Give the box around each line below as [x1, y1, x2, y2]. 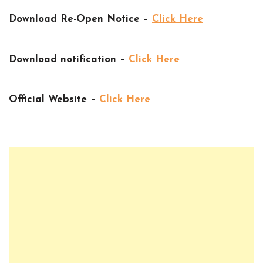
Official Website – [9, 95, 99, 105]
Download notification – [9, 54, 129, 65]
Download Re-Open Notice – [9, 14, 152, 25]
